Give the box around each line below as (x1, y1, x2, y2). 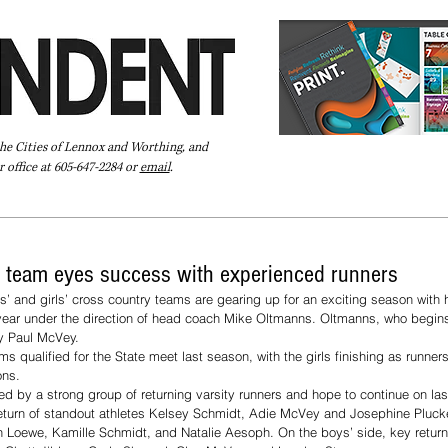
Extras (236, 196, 277, 215)
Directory (156, 196, 216, 215)
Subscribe (297, 196, 362, 215)
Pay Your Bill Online (9, 196, 136, 215)
